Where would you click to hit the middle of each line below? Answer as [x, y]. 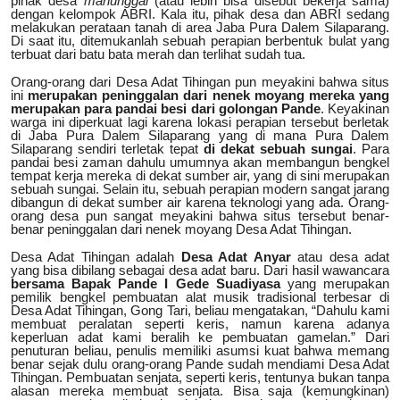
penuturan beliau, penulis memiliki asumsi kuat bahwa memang [200, 351]
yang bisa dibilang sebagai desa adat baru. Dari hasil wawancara [200, 271]
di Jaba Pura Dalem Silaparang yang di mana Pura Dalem [200, 136]
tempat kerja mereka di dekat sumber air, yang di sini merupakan [200, 176]
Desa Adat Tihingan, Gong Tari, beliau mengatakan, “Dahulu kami [200, 311]
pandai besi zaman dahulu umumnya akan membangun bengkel [200, 162]
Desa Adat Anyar [236, 257]
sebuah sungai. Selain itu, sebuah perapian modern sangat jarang [200, 189]
